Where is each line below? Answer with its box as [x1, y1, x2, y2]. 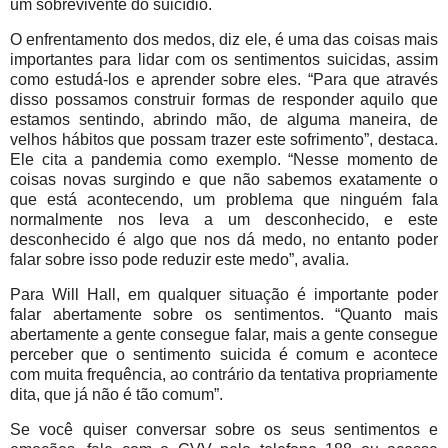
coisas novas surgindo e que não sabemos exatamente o [10, 171, 438, 189]
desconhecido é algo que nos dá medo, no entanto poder [10, 231, 438, 249]
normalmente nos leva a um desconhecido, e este [10, 211, 438, 229]
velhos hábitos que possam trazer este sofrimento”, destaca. [10, 131, 438, 149]
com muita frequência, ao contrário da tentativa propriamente [10, 366, 438, 384]
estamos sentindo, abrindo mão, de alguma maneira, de [10, 111, 438, 129]
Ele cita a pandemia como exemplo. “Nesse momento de [10, 151, 438, 169]
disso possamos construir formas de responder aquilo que [10, 91, 438, 109]
